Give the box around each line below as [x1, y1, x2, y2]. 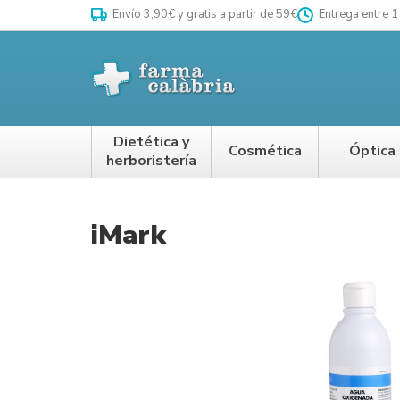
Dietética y [113, 131, 189, 152]
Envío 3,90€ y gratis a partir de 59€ [110, 6, 297, 22]
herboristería [106, 150, 196, 171]
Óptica [348, 141, 396, 162]
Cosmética [228, 141, 302, 162]
